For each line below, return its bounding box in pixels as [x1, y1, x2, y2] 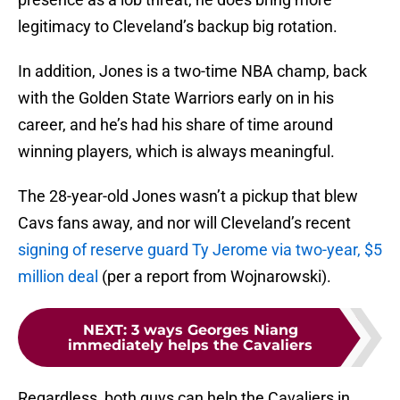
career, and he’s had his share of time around [18, 115, 333, 135]
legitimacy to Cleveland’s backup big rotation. [18, 17, 337, 37]
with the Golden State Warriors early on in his [18, 88, 334, 108]
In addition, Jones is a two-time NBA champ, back [18, 62, 367, 81]
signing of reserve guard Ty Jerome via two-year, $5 [18, 240, 382, 260]
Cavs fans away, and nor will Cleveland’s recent [18, 213, 351, 233]
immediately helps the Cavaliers [68, 337, 312, 354]
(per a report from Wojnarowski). [98, 267, 331, 287]
